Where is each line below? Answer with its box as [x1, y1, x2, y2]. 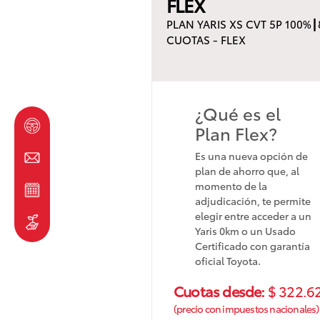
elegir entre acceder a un [195, 208, 311, 223]
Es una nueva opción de [195, 148, 308, 163]
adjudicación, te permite [195, 193, 311, 208]
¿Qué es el [195, 100, 281, 125]
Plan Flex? [195, 120, 277, 145]
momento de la [195, 178, 267, 193]
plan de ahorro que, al [195, 163, 299, 178]
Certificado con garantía [195, 238, 310, 253]
